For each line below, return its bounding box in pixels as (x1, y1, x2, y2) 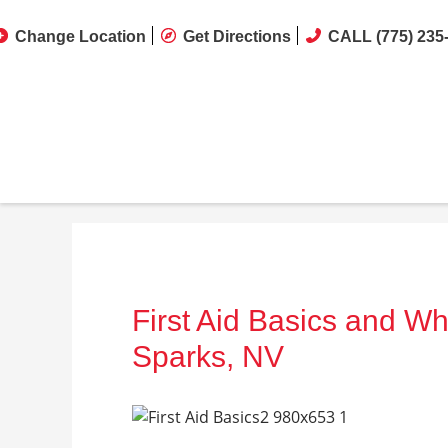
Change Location (15, 27, 146, 45)
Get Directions (183, 27, 291, 45)
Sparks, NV (132, 340, 284, 373)
